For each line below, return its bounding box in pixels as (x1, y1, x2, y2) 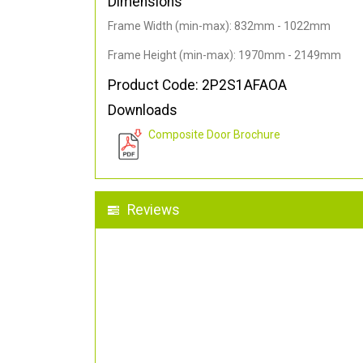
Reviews (127, 202, 180, 219)
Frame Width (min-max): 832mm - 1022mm (108, 19, 331, 33)
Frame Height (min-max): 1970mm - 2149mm (108, 49, 341, 62)
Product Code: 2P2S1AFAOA (108, 77, 287, 94)
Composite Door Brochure (148, 128, 280, 142)
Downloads (108, 102, 177, 119)
